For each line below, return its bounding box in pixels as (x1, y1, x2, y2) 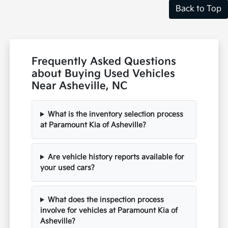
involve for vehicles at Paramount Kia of (40, 206, 178, 215)
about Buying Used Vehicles (32, 68, 176, 80)
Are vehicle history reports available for (47, 153, 184, 162)
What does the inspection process (47, 195, 164, 205)
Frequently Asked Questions (32, 55, 177, 68)
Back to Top (176, 4, 221, 14)
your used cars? (40, 163, 95, 173)
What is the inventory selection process (47, 110, 183, 119)
